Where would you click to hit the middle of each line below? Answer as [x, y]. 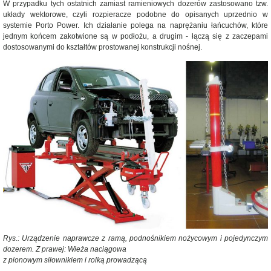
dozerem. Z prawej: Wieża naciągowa [65, 250]
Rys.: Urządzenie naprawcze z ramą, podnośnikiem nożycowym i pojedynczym [135, 239]
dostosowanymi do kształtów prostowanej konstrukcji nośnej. [103, 47]
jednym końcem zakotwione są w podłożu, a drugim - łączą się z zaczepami [135, 36]
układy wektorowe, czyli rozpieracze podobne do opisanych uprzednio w [135, 15]
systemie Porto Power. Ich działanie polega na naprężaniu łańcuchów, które [135, 25]
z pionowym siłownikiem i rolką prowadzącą [75, 260]
